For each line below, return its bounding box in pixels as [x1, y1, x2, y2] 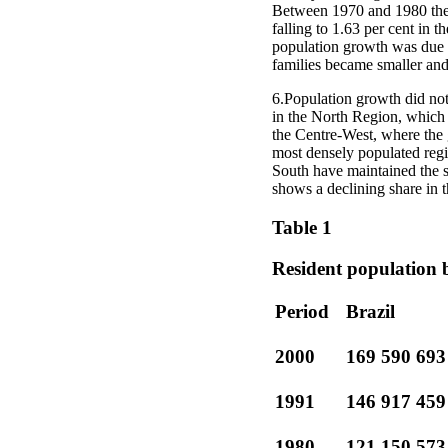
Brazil [346, 301, 395, 323]
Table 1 [272, 216, 332, 238]
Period [275, 301, 329, 323]
